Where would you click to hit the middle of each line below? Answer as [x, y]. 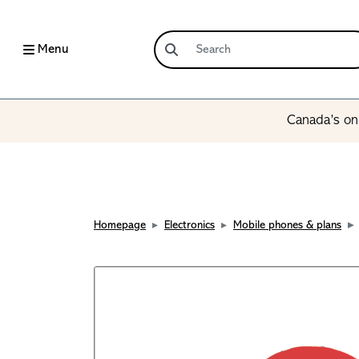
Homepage [120, 226]
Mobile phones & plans [287, 226]
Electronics [190, 226]
